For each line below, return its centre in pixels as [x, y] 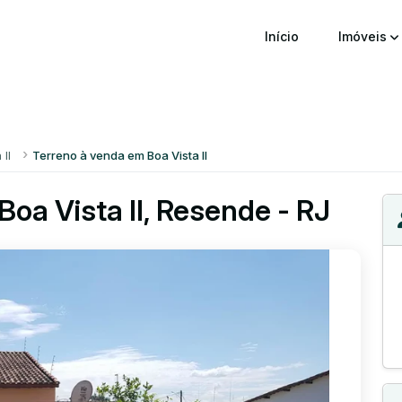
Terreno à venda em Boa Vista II [119, 155]
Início [282, 36]
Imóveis [364, 36]
